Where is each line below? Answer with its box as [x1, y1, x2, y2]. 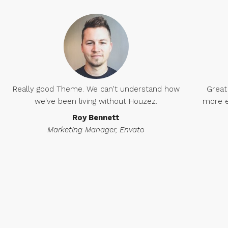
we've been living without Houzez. [35, 97, 158, 106]
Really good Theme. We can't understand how [12, 84, 180, 94]
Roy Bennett [72, 113, 120, 122]
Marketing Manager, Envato [47, 125, 145, 134]
